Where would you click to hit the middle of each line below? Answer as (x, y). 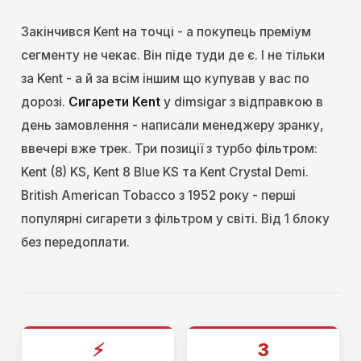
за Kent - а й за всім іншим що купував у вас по (165, 79)
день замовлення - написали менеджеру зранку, (172, 126)
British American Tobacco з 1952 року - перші (158, 196)
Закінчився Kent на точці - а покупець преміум (166, 32)
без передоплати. (75, 243)
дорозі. (45, 102)
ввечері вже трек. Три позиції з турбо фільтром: (169, 149)
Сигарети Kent (114, 102)
